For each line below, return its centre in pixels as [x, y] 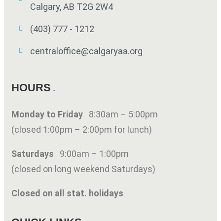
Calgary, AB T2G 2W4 [71, 6]
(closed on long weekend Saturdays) [83, 169]
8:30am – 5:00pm [123, 114]
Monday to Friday [50, 114]
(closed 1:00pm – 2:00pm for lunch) [82, 129]
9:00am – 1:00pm [94, 153]
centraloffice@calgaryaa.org [86, 51]
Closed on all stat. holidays [67, 193]
